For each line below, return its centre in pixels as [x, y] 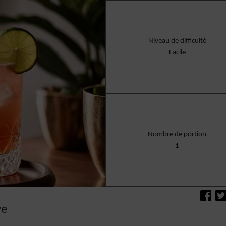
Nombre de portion [177, 134]
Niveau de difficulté [177, 41]
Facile [177, 52]
